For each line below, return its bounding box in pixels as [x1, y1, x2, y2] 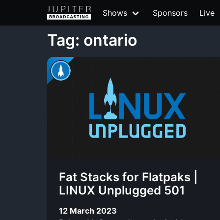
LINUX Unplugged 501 [59, 183, 185, 197]
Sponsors [153, 8, 188, 18]
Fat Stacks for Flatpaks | [59, 170, 198, 184]
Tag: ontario [47, 30, 137, 50]
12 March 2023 [59, 205, 117, 216]
